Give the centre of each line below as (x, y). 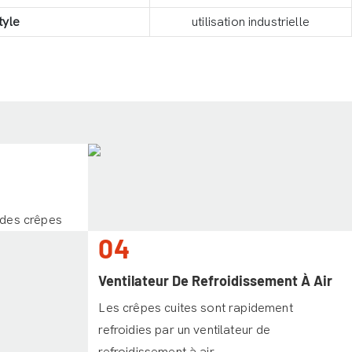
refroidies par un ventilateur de (185, 330)
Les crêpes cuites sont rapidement (196, 308)
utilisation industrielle (251, 22)
